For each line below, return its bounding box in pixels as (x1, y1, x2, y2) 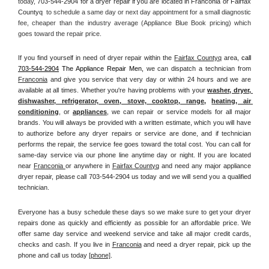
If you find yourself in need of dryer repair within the (18, 54, 175, 62)
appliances (73, 108, 107, 116)
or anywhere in (65, 162, 112, 170)
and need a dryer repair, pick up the (141, 240, 252, 248)
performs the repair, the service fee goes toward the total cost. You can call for (18, 141, 251, 148)
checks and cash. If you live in (18, 240, 112, 248)
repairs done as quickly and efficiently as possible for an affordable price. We (18, 219, 251, 226)
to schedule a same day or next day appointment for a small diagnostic (44, 8, 251, 16)
